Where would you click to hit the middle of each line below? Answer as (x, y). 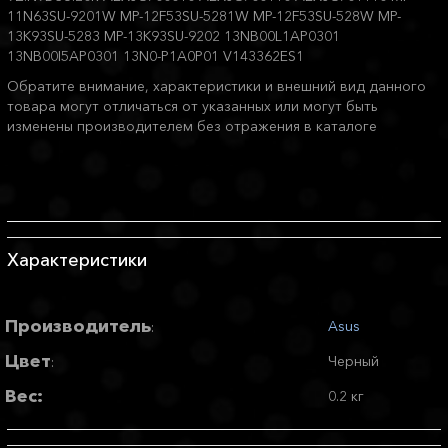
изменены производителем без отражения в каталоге (192, 126)
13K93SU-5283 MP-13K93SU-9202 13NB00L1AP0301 (173, 36)
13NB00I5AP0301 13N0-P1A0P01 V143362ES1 (155, 56)
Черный (353, 361)
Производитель (78, 326)
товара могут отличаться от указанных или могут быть (192, 106)
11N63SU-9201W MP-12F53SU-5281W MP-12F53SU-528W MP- (204, 16)
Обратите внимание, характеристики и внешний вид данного (216, 86)
